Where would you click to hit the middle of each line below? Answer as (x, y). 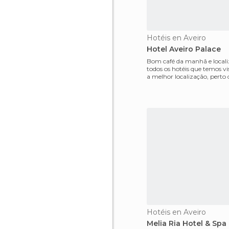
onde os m (162, 84)
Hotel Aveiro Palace (184, 49)
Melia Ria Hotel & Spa (187, 223)
